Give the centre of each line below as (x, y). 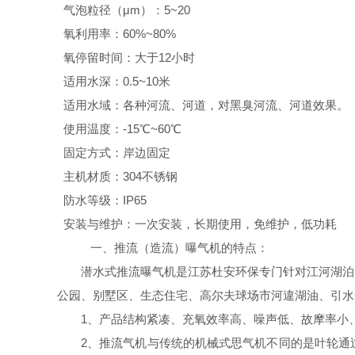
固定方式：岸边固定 (114, 153)
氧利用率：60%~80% (116, 34)
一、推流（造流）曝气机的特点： (175, 248)
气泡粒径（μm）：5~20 (124, 10)
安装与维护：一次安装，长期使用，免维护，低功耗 (197, 224)
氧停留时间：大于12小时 (126, 57)
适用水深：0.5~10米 (114, 81)
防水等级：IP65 (102, 200)
